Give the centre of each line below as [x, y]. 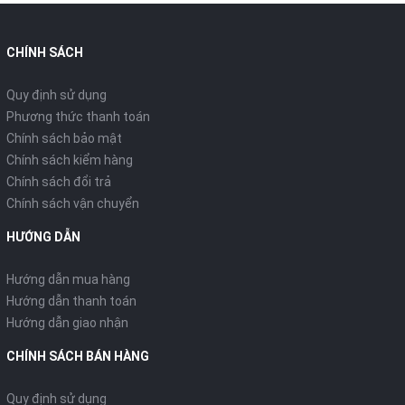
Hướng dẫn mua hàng [68, 279]
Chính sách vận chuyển [73, 203]
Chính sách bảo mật [64, 138]
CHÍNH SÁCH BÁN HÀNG [78, 356]
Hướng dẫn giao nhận [67, 322]
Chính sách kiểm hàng [70, 160]
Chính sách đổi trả [59, 181]
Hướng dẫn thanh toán [71, 301]
